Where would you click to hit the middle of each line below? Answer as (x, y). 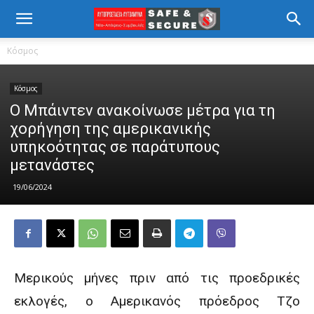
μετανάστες (52, 165)
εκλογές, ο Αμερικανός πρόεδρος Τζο (157, 301)
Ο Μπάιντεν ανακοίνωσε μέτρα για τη (143, 110)
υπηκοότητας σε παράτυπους (115, 147)
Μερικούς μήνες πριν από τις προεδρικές (157, 278)
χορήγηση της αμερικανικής (110, 129)
